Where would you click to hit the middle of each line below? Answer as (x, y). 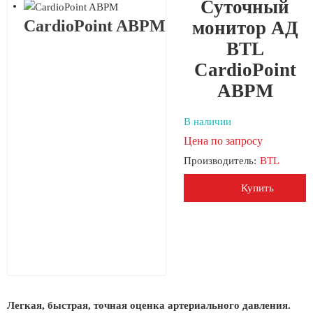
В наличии (208, 122)
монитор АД (245, 28)
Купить (257, 188)
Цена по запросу (223, 141)
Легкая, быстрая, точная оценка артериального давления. (149, 305)
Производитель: (220, 161)
